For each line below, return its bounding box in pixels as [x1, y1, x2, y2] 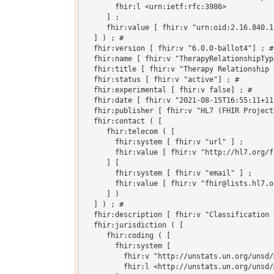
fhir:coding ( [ [84, 231, 171, 240]
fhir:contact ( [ [84, 117, 162, 126]
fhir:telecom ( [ [84, 127, 175, 136]
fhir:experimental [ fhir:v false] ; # [84, 86, 256, 95]
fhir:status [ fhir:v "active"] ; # [84, 75, 243, 84]
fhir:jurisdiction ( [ [84, 221, 183, 230]
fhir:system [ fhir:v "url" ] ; [84, 138, 243, 147]
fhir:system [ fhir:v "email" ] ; [84, 169, 252, 178]
